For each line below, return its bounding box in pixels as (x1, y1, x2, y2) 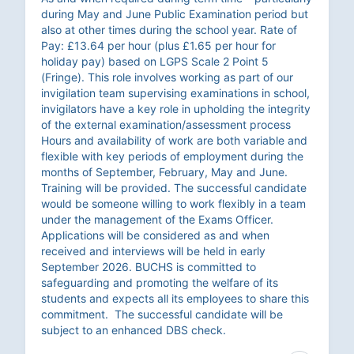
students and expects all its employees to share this (41, 292, 309, 306)
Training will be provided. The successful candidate (41, 181, 307, 195)
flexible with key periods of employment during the (41, 149, 303, 164)
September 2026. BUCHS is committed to (41, 260, 256, 274)
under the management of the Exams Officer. (41, 213, 273, 227)
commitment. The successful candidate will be (41, 307, 283, 322)
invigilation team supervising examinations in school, (41, 86, 310, 100)
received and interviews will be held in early (41, 244, 265, 258)
